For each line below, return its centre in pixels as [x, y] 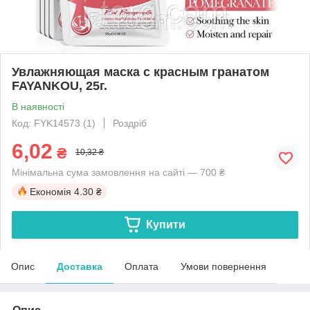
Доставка [80, 266]
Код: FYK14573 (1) [54, 123]
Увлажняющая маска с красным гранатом [140, 72]
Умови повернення [224, 266]
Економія [51, 191]
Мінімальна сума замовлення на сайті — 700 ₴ [118, 172]
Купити [165, 224]
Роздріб [130, 123]
